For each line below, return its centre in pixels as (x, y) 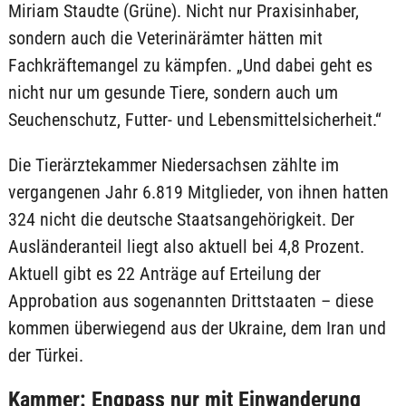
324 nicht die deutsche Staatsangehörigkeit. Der (181, 219)
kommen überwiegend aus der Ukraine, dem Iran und (197, 328)
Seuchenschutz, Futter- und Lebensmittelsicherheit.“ (194, 120)
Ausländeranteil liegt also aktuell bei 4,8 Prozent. (186, 246)
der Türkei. (45, 355)
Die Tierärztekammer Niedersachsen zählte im (173, 165)
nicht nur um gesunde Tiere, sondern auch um (173, 92)
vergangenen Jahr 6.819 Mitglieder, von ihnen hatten (198, 192)
